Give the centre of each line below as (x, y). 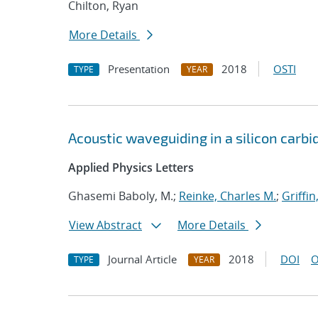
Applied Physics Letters (131, 168)
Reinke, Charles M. (227, 196)
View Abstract (105, 225)
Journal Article (142, 259)
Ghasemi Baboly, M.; (124, 196)
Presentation (139, 69)
